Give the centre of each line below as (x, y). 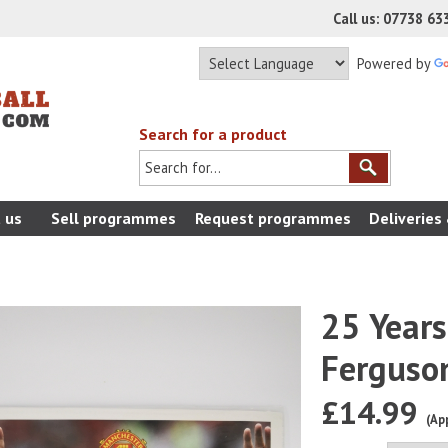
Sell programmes (113, 218)
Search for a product (213, 134)
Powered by (391, 63)
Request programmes (273, 218)
